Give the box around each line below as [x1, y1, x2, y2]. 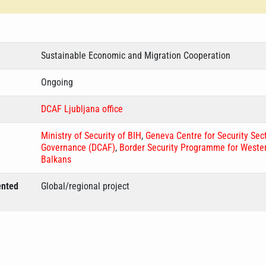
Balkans [41, 154, 71, 165]
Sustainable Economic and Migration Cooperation [41, 50, 230, 61]
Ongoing [41, 77, 73, 88]
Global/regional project [41, 180, 129, 192]
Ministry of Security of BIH [41, 130, 141, 141]
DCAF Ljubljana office [41, 103, 123, 115]
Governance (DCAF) [41, 142, 115, 153]
